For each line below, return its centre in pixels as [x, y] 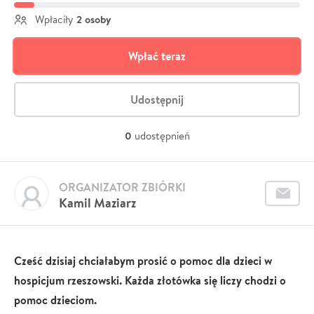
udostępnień [162, 136]
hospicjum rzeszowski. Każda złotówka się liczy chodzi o [150, 280]
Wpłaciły [56, 19]
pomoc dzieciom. [55, 300]
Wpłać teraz [157, 56]
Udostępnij [157, 100]
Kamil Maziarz [97, 203]
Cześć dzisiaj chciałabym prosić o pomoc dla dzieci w [143, 261]
